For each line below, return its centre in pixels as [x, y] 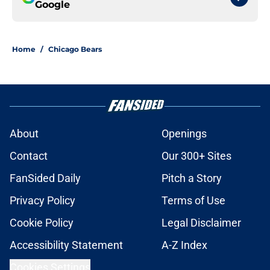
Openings [184, 134]
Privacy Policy [42, 201]
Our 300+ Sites [196, 156]
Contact [29, 156]
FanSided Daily [45, 178]
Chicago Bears [75, 49]
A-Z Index [184, 245]
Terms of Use [193, 201]
